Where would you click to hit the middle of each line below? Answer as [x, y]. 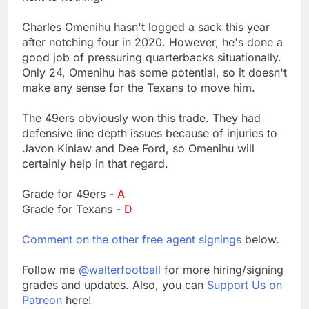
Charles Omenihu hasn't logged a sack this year [146, 27]
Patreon [42, 300]
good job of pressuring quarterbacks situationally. [152, 57]
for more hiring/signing [222, 269]
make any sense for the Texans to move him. [139, 87]
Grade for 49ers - [70, 193]
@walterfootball [120, 269]
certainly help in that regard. [95, 163]
